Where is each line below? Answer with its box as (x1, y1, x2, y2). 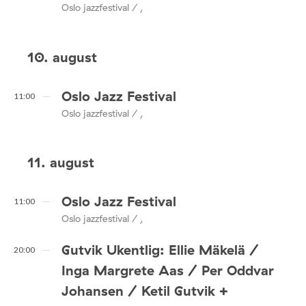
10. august (27, 48, 97, 66)
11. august (27, 154, 94, 171)
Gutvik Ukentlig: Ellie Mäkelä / (61, 240, 259, 258)
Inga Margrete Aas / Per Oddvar (61, 261, 274, 279)
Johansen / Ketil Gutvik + (61, 281, 228, 299)
